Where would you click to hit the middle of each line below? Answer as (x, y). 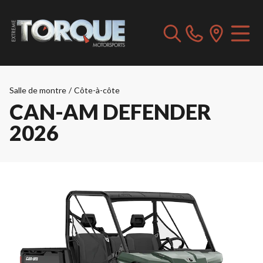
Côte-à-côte (97, 90)
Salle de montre (38, 90)
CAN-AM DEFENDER (110, 112)
